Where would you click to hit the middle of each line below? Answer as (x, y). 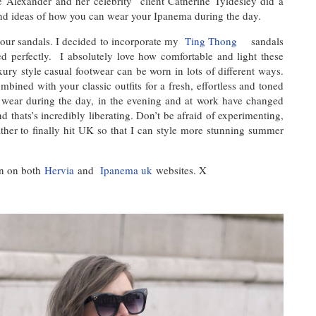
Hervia (59, 170)
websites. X (180, 170)
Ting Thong (213, 41)
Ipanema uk (126, 170)
